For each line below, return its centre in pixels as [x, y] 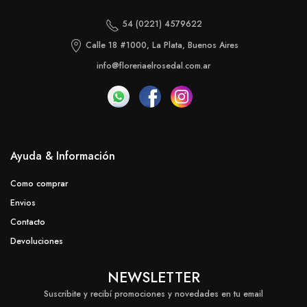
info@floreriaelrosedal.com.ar [153, 65]
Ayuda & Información [63, 156]
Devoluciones [37, 241]
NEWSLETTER [153, 277]
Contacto [28, 222]
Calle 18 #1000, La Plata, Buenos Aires [160, 45]
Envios [23, 202]
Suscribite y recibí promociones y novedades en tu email [153, 294]
